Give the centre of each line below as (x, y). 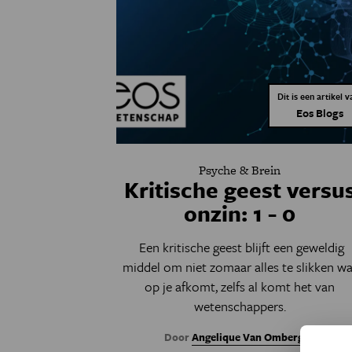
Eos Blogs (319, 113)
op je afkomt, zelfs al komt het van (240, 286)
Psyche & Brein (240, 170)
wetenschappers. (240, 306)
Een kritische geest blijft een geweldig (240, 247)
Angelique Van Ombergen (254, 337)
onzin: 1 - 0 (240, 213)
